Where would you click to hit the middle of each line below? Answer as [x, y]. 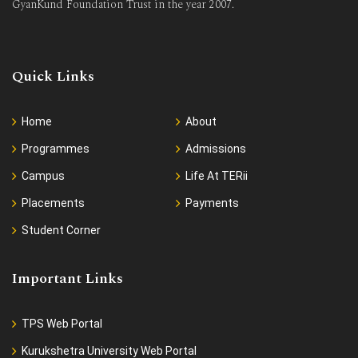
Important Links [68, 279]
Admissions [215, 149]
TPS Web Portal [62, 324]
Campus [43, 176]
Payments [212, 203]
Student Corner [61, 231]
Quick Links [53, 77]
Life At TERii [216, 176]
